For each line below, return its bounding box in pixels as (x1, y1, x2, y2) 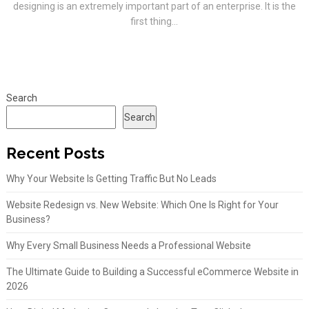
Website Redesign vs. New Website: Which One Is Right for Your (6, 199, 279, 210)
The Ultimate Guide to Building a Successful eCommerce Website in (6, 266, 299, 277)
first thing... (130, 16, 179, 27)
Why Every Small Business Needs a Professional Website (6, 240, 251, 251)
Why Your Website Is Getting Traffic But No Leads (6, 173, 217, 184)
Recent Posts (6, 144, 105, 162)
